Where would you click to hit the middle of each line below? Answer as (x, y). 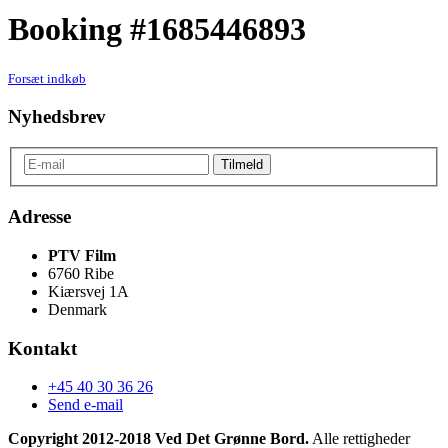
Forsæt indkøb (47, 79)
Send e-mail (85, 405)
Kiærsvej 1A (88, 291)
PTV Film (82, 255)
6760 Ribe (81, 273)
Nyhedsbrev (57, 117)
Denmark (77, 309)
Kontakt (42, 348)
